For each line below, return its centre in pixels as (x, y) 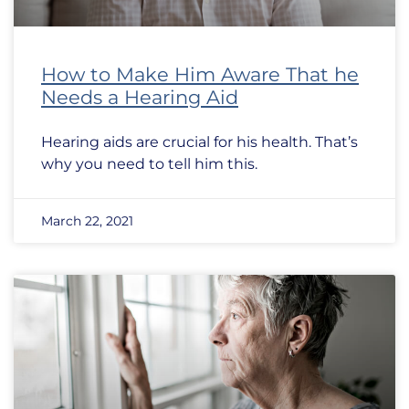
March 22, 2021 (87, 221)
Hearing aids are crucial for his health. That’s (199, 142)
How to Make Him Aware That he (200, 74)
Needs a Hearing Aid (140, 97)
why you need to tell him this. (149, 164)
